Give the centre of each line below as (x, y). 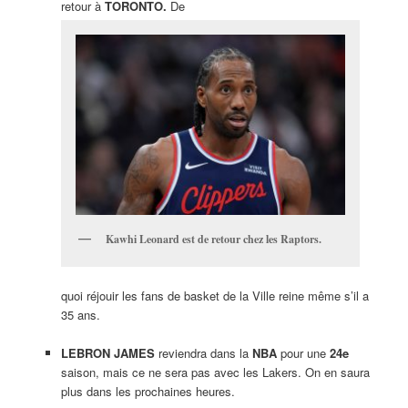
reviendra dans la (203, 353)
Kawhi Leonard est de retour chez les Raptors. (213, 239)
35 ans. (80, 314)
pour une (303, 353)
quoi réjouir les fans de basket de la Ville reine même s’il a (214, 295)
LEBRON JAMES (107, 353)
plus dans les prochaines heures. (148, 392)
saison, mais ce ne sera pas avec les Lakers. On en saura (215, 372)
